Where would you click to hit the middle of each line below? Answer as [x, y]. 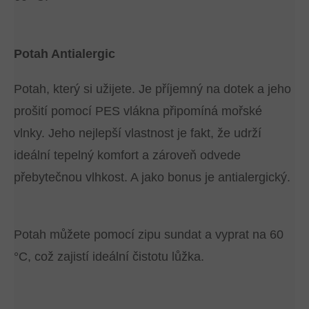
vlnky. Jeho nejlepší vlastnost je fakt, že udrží [138, 133]
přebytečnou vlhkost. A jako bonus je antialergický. [152, 177]
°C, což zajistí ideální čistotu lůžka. [109, 257]
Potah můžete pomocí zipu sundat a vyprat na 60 [149, 235]
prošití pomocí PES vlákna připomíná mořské [138, 111]
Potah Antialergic [64, 54]
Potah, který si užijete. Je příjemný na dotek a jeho [152, 89]
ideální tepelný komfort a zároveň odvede [127, 155]
